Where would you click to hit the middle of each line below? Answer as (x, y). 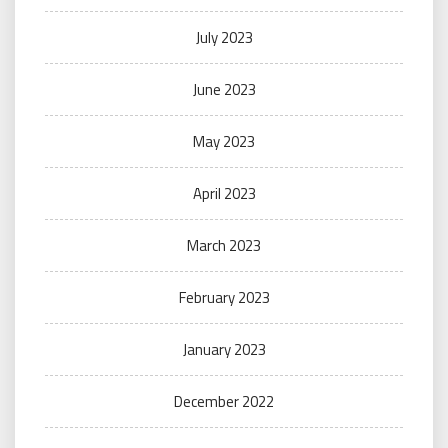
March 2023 (224, 246)
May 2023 (224, 142)
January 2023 (224, 350)
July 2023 (224, 38)
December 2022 (224, 402)
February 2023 (224, 298)
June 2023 (224, 90)
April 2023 (224, 194)
